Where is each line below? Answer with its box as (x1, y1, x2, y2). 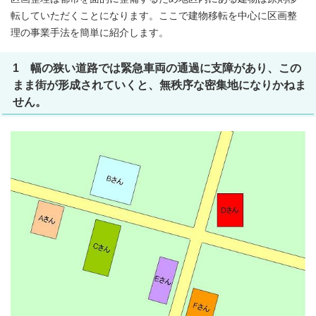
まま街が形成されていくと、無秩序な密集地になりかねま (13, 78, 306, 91)
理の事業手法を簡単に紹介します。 (11, 27, 169, 38)
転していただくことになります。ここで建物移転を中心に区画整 (11, 10, 297, 21)
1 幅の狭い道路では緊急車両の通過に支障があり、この (13, 61, 301, 74)
